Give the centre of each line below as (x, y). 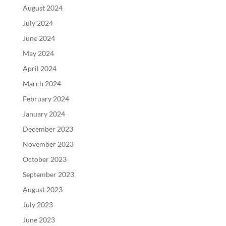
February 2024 (46, 98)
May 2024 (38, 53)
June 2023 (39, 219)
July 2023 (38, 204)
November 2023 (48, 144)
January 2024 (44, 114)
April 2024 (39, 68)
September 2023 (48, 174)
